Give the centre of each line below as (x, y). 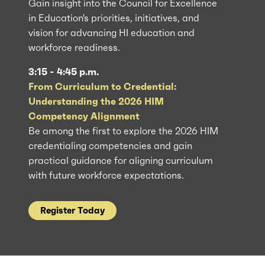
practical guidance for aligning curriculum (121, 160)
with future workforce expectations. (106, 175)
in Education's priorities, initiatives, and (114, 18)
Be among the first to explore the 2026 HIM (123, 131)
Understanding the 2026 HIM (96, 101)
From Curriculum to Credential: (102, 86)
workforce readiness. (74, 47)
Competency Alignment (84, 116)
